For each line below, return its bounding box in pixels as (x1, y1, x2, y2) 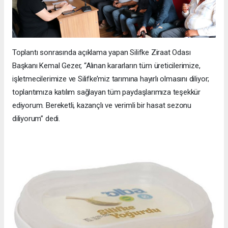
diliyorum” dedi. (12, 114, 60, 124)
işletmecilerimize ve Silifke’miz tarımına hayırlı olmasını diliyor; (12, 74, 210, 84)
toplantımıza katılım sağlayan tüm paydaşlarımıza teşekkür (12, 88, 201, 97)
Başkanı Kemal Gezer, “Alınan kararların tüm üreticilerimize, (12, 61, 201, 71)
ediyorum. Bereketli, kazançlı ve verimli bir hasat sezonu (12, 101, 192, 110)
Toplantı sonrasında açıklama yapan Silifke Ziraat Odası (12, 48, 191, 58)
